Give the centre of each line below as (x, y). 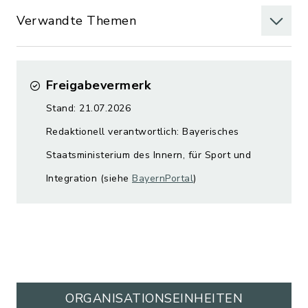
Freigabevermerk (98, 85)
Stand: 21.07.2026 (88, 108)
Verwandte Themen (76, 21)
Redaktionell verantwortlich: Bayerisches (142, 132)
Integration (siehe (89, 178)
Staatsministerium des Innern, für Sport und (148, 155)
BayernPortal (163, 178)
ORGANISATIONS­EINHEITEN (154, 298)
